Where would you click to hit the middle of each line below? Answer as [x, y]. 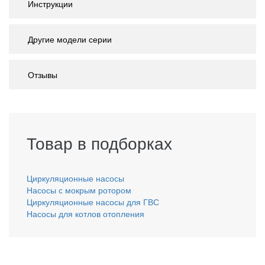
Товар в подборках [99, 142]
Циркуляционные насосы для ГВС [93, 201]
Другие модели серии [70, 39]
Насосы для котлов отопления [85, 213]
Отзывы [43, 74]
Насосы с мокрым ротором [79, 190]
